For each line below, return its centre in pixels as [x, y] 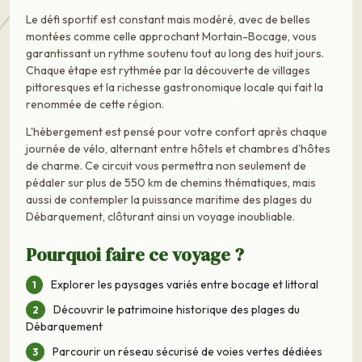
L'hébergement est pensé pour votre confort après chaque [177, 132]
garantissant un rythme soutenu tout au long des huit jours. [175, 53]
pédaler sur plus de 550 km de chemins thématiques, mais [171, 183]
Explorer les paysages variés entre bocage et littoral [185, 285]
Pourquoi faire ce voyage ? [135, 255]
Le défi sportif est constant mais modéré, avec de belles [168, 19]
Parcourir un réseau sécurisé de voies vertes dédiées [187, 352]
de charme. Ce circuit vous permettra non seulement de [166, 166]
